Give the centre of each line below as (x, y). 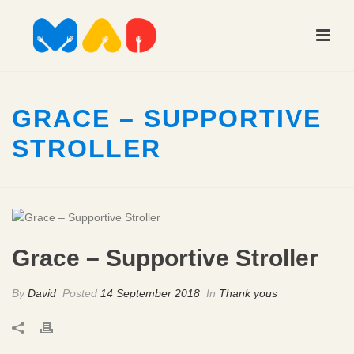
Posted (80, 293)
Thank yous (248, 293)
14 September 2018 (150, 293)
